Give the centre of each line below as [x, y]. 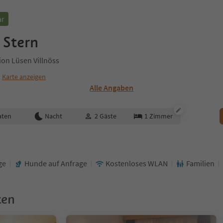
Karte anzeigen [24, 77]
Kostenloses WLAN [137, 163]
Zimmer [161, 116]
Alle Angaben [112, 88]
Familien [200, 163]
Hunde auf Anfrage [56, 163]
